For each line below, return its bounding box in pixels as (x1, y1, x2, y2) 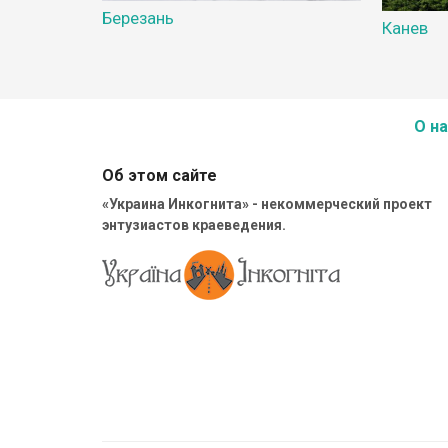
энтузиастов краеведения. (102, 216, 286, 233)
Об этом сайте (102, 165, 217, 185)
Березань (102, 8, 174, 29)
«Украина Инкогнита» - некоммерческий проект (102, 195, 432, 212)
